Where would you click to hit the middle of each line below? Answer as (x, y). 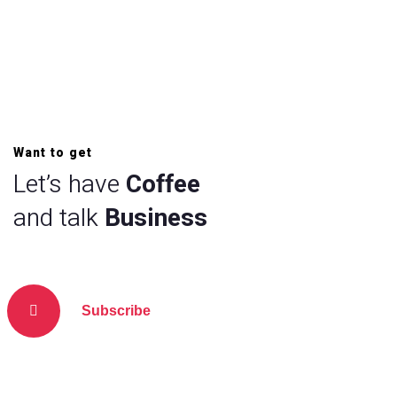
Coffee (163, 185)
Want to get (53, 153)
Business (156, 219)
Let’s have (70, 185)
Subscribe (115, 310)
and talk (59, 219)
